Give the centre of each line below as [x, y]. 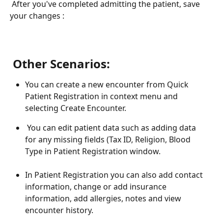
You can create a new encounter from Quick [108, 84]
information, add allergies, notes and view [104, 198]
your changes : [38, 15]
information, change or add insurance [97, 187]
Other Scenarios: [61, 63]
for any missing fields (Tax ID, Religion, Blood [109, 139]
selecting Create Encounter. [76, 108]
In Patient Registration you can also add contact [115, 175]
